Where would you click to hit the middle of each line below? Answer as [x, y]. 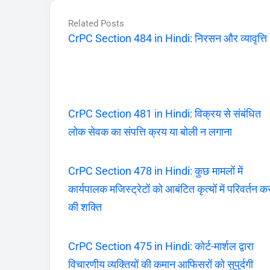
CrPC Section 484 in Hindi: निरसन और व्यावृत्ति [168, 38]
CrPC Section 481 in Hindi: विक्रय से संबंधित [165, 113]
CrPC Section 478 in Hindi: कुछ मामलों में [155, 171]
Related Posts [96, 23]
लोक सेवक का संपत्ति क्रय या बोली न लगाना [150, 131]
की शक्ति [85, 207]
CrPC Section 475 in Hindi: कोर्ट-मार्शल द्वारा [161, 246]
